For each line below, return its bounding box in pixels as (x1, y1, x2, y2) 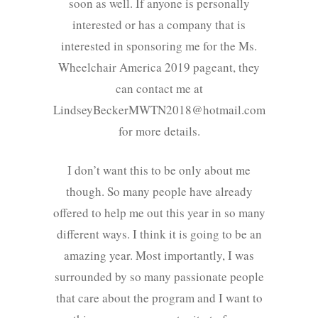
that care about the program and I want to (55, 290, 263, 307)
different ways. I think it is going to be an (56, 226, 262, 243)
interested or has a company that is (72, 16, 246, 33)
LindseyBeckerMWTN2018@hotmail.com (53, 102, 265, 119)
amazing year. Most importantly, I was (64, 247, 254, 264)
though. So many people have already (65, 183, 253, 200)
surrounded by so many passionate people (54, 268, 264, 285)
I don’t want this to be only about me (67, 162, 251, 179)
